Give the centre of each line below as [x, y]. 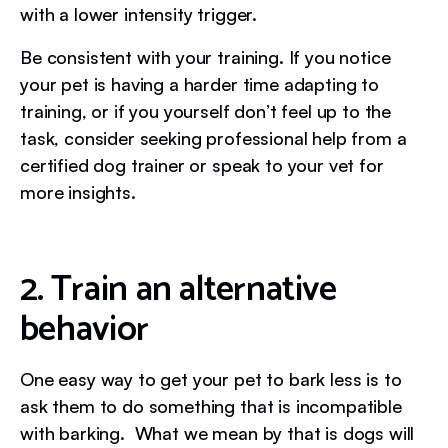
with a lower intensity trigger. [141, 13]
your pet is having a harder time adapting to [199, 83]
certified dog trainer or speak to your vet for [202, 164]
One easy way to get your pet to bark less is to [211, 378]
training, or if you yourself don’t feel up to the [206, 110]
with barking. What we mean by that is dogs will [217, 432]
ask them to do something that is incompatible [211, 405]
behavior [88, 329]
